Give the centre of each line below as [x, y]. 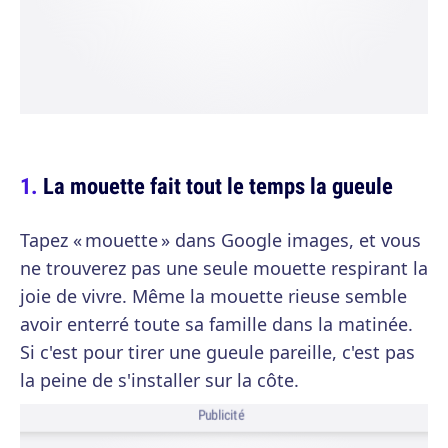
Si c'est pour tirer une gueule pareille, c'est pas [217, 352]
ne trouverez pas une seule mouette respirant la [224, 268]
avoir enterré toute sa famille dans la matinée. [216, 324]
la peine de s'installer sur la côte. [159, 380]
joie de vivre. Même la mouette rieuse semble [213, 296]
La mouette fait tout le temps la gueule [218, 185]
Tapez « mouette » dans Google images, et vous [220, 240]
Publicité [221, 415]
